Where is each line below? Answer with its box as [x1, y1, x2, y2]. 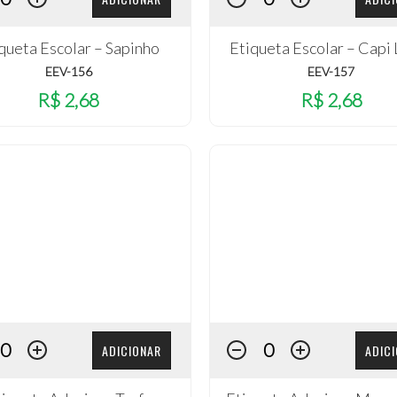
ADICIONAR [101, 340, 161, 360]
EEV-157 [307, 63, 355, 79]
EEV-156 [44, 63, 92, 79]
